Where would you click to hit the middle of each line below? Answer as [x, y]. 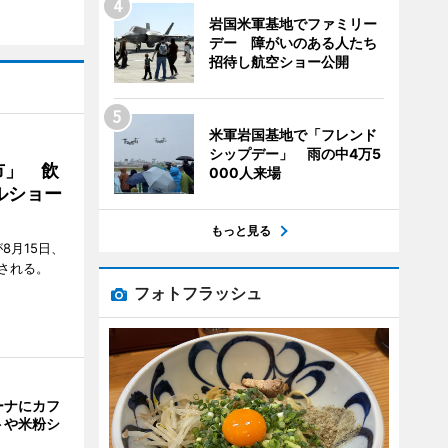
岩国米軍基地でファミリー [292, 23]
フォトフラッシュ [197, 293]
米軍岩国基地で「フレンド [292, 134]
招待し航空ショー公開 [278, 61]
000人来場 [244, 172]
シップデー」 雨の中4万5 [294, 153]
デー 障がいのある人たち [292, 42]
